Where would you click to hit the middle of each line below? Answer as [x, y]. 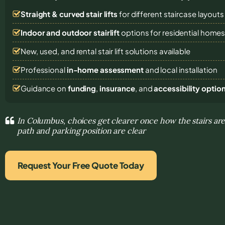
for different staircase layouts [171, 14]
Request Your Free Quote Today [81, 165]
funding [82, 88]
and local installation [180, 69]
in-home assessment [105, 69]
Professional [44, 69]
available [175, 51]
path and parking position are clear [81, 130]
